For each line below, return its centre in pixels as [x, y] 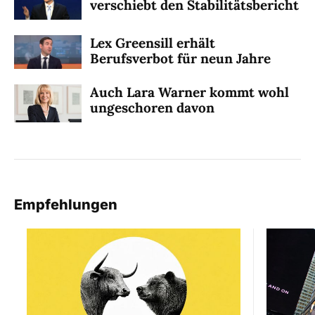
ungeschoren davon [152, 107]
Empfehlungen [66, 204]
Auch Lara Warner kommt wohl [189, 92]
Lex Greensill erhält [153, 43]
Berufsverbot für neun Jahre [180, 58]
